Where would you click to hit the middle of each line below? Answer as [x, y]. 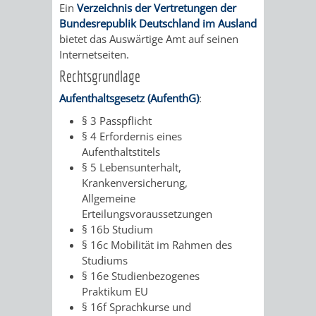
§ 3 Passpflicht [117, 120]
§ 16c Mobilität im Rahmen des [157, 244]
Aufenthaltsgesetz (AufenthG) [129, 98]
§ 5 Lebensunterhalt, [132, 167]
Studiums [105, 260]
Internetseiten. [94, 54]
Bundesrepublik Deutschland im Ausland [158, 23]
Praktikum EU [115, 291]
